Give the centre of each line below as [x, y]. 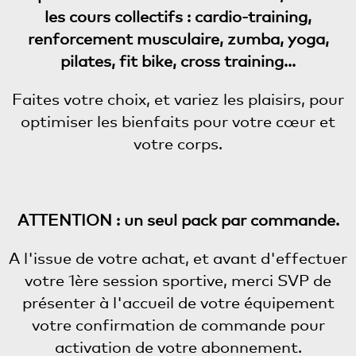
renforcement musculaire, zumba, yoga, [178, 39]
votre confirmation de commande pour [178, 325]
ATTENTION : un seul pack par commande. [178, 220]
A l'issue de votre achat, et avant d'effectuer [178, 258]
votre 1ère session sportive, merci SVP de [178, 281]
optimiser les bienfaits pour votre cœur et [178, 122]
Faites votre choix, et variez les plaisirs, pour [178, 99]
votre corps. [178, 144]
